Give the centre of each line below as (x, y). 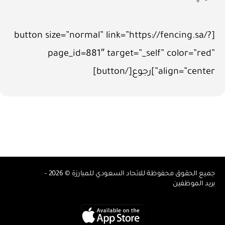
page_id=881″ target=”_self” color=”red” (131, 54)
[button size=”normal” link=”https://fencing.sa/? (113, 36)
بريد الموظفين (194, 184)
